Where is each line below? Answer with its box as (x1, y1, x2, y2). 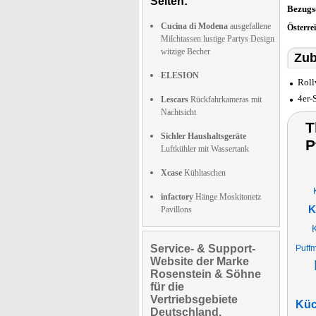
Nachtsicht (161, 107, 196, 117)
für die (150, 281, 184, 293)
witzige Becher (161, 47, 210, 56)
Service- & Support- (150, 243, 255, 255)
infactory (161, 192, 193, 202)
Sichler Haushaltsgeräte (161, 131, 246, 141)
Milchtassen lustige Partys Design (161, 34, 274, 44)
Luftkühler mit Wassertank (161, 144, 249, 154)
